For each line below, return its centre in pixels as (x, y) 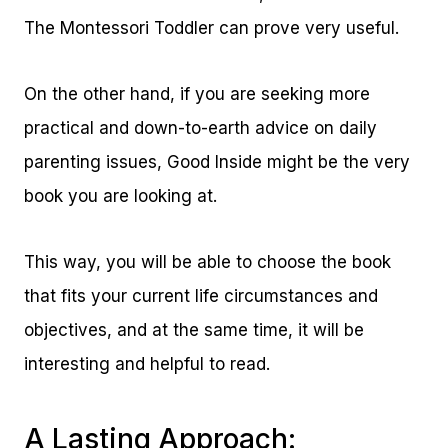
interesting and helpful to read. (147, 364)
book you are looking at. (120, 196)
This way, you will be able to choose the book (207, 262)
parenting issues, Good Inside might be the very (217, 162)
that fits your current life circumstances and (201, 296)
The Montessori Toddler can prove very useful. (211, 28)
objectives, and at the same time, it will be (194, 330)
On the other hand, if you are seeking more (197, 94)
